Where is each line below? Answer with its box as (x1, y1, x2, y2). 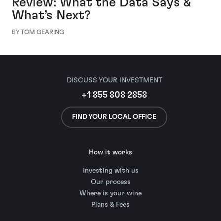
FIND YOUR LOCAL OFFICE (72, 113, 156, 120)
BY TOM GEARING (12, 29, 64, 36)
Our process (90, 179, 131, 185)
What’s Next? (12, 8, 91, 22)
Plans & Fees (91, 201, 130, 208)
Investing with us (82, 167, 139, 174)
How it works (89, 149, 132, 156)
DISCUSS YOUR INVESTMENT (66, 76, 162, 84)
